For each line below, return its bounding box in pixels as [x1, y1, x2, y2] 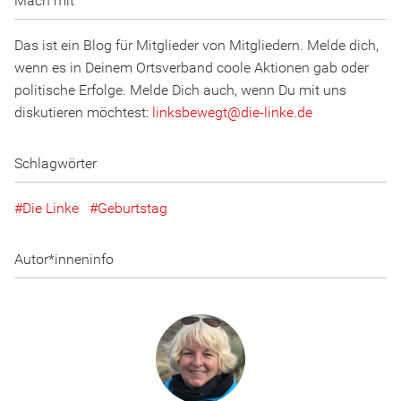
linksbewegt [152, 104, 227, 122]
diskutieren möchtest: [14, 104, 152, 122]
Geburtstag [98, 200, 167, 218]
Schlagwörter [14, 155, 97, 173]
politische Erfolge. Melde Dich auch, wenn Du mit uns [14, 81, 346, 99]
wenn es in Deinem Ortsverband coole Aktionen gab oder [14, 59, 369, 77]
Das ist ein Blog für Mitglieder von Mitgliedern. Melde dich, [14, 37, 379, 55]
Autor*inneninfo [14, 251, 114, 269]
